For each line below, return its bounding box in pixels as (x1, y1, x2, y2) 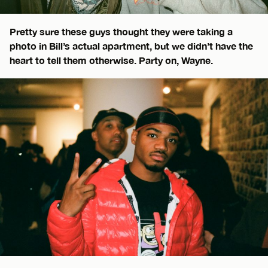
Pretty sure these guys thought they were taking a (10, 26, 233, 38)
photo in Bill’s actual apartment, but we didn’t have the (10, 40, 253, 52)
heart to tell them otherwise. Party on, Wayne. (10, 54, 213, 66)
